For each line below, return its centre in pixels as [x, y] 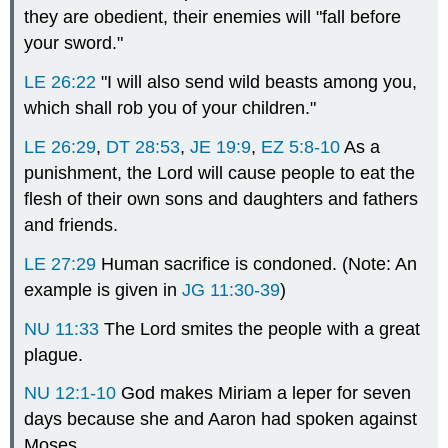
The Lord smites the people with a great [260, 328]
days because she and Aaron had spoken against [221, 419]
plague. [54, 354]
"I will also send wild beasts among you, [257, 82]
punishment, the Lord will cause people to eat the [220, 173]
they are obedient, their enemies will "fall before [213, 17]
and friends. [71, 225]
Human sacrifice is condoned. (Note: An [257, 263]
